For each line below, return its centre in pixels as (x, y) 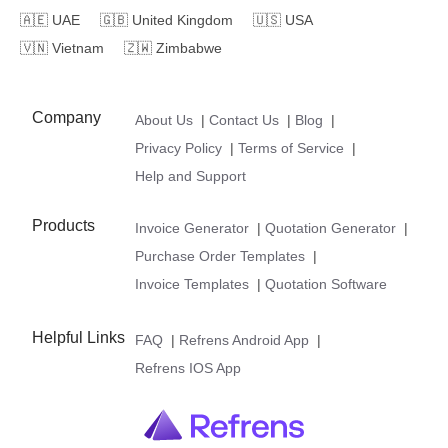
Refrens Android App (244, 339)
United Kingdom (182, 19)
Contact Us (244, 119)
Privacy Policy (179, 147)
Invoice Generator (192, 227)
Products (63, 225)
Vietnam (78, 47)
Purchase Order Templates (220, 255)
